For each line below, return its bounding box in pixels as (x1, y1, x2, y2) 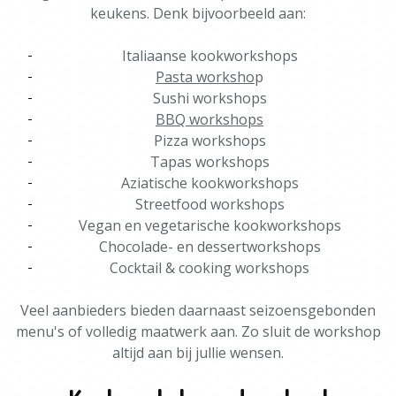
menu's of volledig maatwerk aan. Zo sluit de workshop (15, 322, 381, 341)
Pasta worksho (156, 67, 255, 87)
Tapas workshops (149, 152, 270, 171)
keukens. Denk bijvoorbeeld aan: (90, 4, 306, 23)
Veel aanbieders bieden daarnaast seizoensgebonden (20, 301, 376, 320)
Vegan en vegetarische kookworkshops (78, 216, 341, 235)
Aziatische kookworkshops (120, 173, 299, 193)
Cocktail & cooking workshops (110, 258, 309, 278)
